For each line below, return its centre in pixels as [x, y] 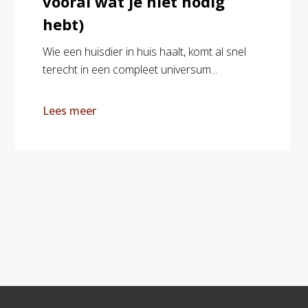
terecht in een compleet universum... [130, 69]
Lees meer [69, 111]
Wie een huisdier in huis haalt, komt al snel [144, 52]
